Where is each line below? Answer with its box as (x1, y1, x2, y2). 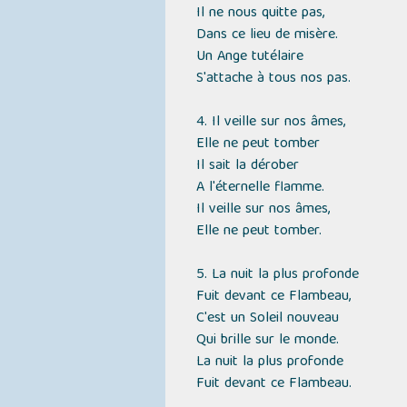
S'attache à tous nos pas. (195, 66, 351, 92)
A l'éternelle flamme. (195, 175, 324, 201)
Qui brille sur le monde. (195, 328, 339, 353)
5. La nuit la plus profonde (195, 263, 359, 288)
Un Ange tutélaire (195, 45, 303, 70)
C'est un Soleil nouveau (195, 306, 339, 332)
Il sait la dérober (195, 154, 299, 179)
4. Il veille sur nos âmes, (195, 110, 345, 135)
